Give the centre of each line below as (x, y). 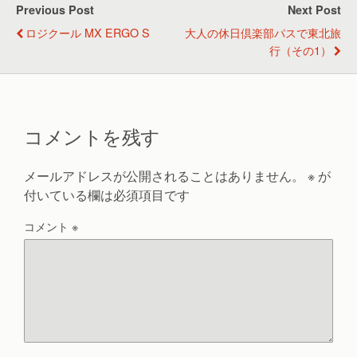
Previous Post (55, 10)
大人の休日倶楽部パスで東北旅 (263, 32)
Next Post (314, 10)
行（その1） (300, 50)
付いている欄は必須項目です (107, 194)
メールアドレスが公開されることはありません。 (164, 175)
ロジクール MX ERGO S (88, 32)
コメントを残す (92, 135)
